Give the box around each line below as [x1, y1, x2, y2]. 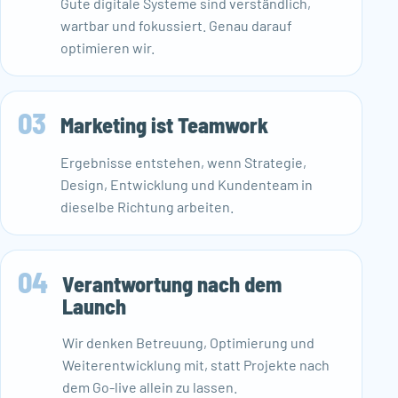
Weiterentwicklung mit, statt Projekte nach [62, 356, 330, 374]
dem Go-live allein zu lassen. [62, 378, 238, 396]
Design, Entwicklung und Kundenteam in [60, 175, 314, 193]
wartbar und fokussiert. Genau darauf [60, 16, 293, 34]
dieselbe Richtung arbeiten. [60, 197, 235, 215]
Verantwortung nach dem [62, 270, 283, 297]
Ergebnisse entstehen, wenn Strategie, [60, 153, 307, 171]
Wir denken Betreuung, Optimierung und [62, 334, 315, 352]
